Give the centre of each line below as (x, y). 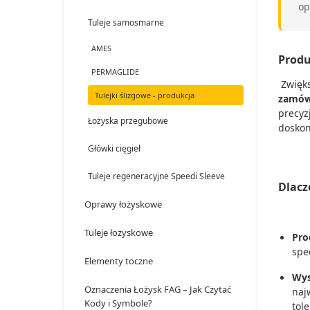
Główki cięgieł (114, 148)
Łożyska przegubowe (128, 121)
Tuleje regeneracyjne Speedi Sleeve (156, 176)
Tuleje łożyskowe (119, 232)
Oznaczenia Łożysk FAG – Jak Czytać (158, 289)
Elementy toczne (119, 261)
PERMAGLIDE (115, 72)
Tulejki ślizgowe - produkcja (145, 95)
